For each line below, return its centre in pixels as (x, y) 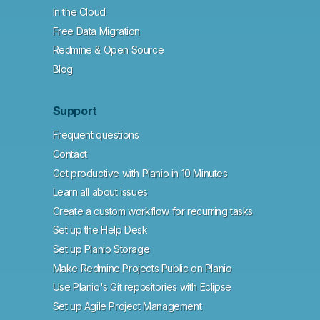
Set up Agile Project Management (127, 306)
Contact (70, 154)
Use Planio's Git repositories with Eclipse (142, 287)
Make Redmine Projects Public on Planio (142, 268)
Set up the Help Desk (100, 230)
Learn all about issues (100, 192)
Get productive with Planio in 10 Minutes (140, 173)
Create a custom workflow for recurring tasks (152, 211)
